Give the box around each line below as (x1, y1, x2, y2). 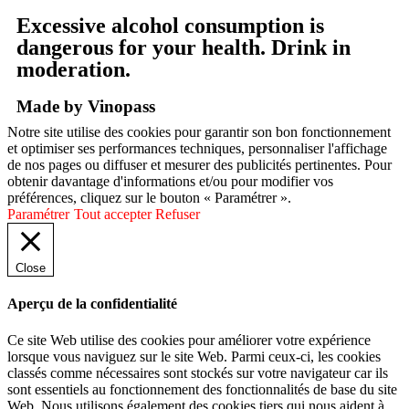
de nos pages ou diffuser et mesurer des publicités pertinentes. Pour (7, 157, 392, 173)
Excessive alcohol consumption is (16, 14, 324, 38)
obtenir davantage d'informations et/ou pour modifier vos (7, 173, 333, 190)
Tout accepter (74, 206, 152, 223)
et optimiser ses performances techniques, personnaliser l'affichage (7, 141, 387, 157)
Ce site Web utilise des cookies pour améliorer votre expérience (7, 331, 371, 348)
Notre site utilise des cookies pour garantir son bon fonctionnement (7, 124, 391, 141)
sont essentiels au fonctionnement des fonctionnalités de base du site (7, 381, 397, 397)
